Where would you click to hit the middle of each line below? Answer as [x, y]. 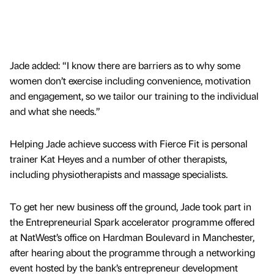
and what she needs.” [55, 111]
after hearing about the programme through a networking [132, 253]
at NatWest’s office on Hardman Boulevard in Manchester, [132, 237]
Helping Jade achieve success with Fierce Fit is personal [129, 144]
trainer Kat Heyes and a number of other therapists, [118, 159]
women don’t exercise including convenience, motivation [130, 81]
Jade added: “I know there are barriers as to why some [125, 65]
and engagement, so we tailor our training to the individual [134, 96]
